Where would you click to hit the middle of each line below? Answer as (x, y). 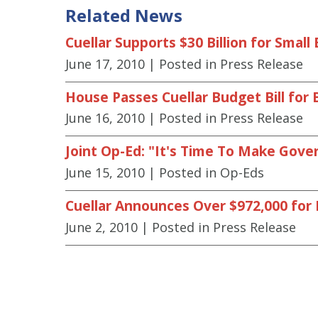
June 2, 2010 (102, 227)
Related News (124, 15)
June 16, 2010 (105, 118)
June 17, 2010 (105, 64)
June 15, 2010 (105, 173)
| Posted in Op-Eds (206, 173)
